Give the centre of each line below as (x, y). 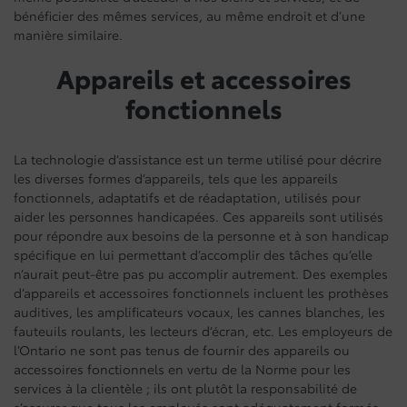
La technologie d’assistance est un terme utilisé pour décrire (198, 159)
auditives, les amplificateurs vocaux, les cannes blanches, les (199, 312)
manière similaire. (68, 35)
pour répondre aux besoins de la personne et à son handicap (201, 235)
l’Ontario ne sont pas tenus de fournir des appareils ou (182, 350)
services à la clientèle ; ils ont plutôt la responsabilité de (185, 388)
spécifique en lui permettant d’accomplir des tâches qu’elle (193, 254)
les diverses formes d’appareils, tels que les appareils (176, 178)
